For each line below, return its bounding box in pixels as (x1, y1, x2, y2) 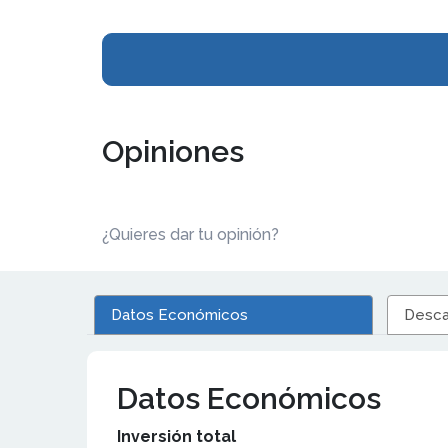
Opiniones (102, 134, 244, 169)
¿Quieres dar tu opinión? (102, 225, 279, 244)
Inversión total (117, 427, 236, 446)
